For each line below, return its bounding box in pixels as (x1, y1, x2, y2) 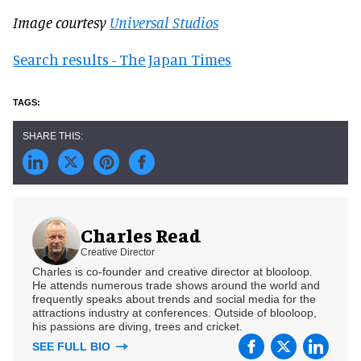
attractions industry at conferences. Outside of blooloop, (32, 305, 317, 319)
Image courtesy (13, 12, 110, 31)
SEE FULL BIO (32, 339, 114, 353)
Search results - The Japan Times (13, 49, 231, 68)
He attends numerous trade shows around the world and (32, 278, 320, 292)
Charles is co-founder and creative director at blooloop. (32, 264, 313, 278)
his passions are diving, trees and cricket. (32, 319, 243, 333)
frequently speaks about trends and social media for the (32, 292, 316, 305)
